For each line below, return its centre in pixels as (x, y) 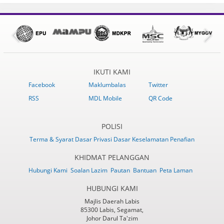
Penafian (182, 139)
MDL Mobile (105, 98)
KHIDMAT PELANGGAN (112, 157)
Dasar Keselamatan (142, 139)
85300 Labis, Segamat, (112, 209)
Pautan (120, 170)
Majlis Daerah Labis (112, 201)
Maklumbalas (107, 84)
